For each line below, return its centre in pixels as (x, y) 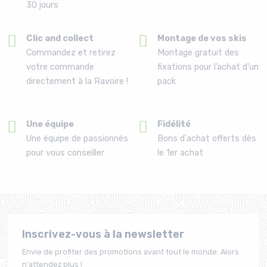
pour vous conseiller (65, 153)
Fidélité (174, 124)
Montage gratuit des (198, 52)
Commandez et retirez (71, 52)
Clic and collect (60, 38)
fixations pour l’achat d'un (208, 67)
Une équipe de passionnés (77, 138)
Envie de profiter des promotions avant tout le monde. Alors (131, 252)
